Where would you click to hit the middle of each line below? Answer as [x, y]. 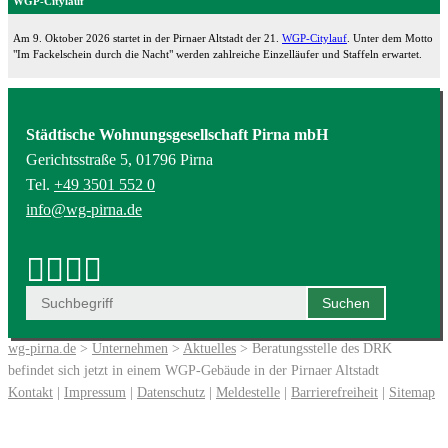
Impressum [95, 392]
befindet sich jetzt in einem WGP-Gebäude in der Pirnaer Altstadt [193, 370]
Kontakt [30, 392]
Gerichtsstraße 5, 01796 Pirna [119, 159]
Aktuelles [209, 348]
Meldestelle [248, 392]
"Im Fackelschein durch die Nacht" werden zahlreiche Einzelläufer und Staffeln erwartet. [217, 53]
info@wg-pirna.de [84, 209]
